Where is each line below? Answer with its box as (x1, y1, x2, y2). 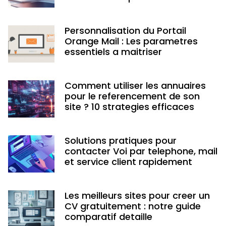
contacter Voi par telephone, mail (64, 145, 217, 158)
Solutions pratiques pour (64, 134, 177, 147)
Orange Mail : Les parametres (64, 35, 198, 48)
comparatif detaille (64, 210, 152, 223)
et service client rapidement (64, 155, 192, 168)
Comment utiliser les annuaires (64, 79, 206, 92)
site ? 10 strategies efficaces (64, 100, 194, 114)
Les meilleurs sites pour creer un (64, 189, 210, 202)
